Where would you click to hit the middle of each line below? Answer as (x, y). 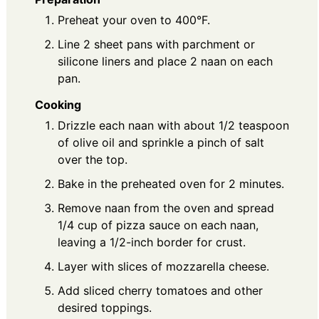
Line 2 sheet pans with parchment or (156, 44)
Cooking (58, 104)
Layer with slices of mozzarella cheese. (163, 266)
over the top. (93, 159)
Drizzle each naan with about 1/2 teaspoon (173, 125)
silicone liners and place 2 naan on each (165, 61)
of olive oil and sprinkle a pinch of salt (161, 142)
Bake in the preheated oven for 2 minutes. (171, 183)
